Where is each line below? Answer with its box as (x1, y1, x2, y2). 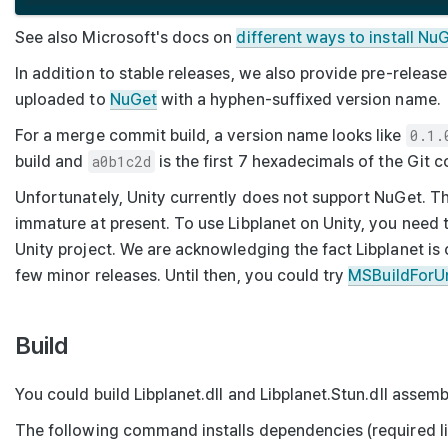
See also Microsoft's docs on (15, 27, 237, 47)
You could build (15, 384, 134, 404)
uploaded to (15, 89, 110, 109)
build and (15, 151, 88, 171)
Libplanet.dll (133, 384, 224, 404)
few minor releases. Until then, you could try (15, 265, 349, 285)
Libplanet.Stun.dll (259, 384, 388, 404)
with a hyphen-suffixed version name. (156, 89, 441, 109)
